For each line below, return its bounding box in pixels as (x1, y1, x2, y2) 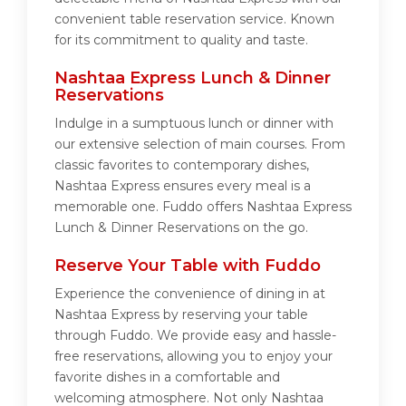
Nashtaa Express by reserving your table (54, 306, 308, 324)
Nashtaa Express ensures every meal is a (54, 178, 311, 195)
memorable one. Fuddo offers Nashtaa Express (54, 198, 352, 216)
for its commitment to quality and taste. (54, 32, 308, 49)
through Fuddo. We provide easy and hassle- (54, 327, 336, 344)
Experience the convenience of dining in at (54, 285, 325, 303)
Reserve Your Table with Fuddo (54, 256, 321, 276)
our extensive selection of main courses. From (54, 136, 345, 153)
